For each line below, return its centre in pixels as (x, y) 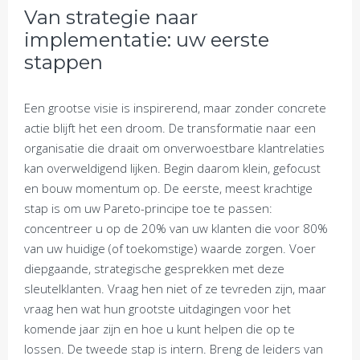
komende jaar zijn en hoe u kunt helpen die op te (160, 329)
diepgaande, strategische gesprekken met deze (154, 268)
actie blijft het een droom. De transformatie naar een (170, 128)
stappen (63, 62)
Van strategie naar (111, 17)
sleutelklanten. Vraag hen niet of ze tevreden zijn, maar (175, 288)
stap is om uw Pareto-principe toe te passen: (148, 208)
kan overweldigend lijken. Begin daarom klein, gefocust (172, 168)
